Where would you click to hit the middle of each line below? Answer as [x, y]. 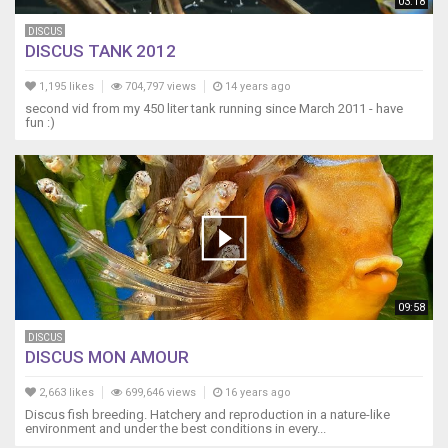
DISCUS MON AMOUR [107, 357]
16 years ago [256, 393]
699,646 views [159, 393]
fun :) [40, 123]
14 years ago [256, 87]
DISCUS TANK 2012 [100, 51]
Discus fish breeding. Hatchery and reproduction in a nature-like [207, 415]
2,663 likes [65, 393]
